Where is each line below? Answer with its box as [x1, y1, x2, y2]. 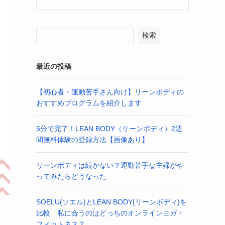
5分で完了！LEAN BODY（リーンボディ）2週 [36, 124, 182, 133]
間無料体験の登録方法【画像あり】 [36, 135, 149, 144]
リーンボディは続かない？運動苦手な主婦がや [36, 161, 184, 169]
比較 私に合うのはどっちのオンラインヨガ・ [36, 208, 184, 217]
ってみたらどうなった [36, 172, 106, 180]
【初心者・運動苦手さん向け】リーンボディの [36, 87, 184, 96]
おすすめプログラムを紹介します [36, 98, 142, 107]
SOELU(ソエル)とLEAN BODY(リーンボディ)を [36, 197, 187, 206]
